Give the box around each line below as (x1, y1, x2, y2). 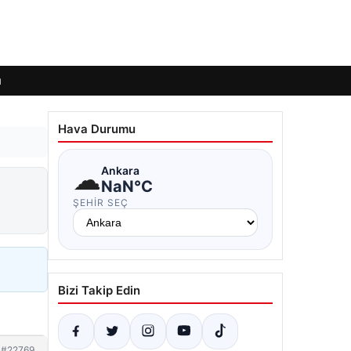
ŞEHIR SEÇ (73, 197, 128, 208)
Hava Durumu (58, 121, 136, 136)
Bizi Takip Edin (58, 283, 140, 298)
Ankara (101, 163, 139, 177)
